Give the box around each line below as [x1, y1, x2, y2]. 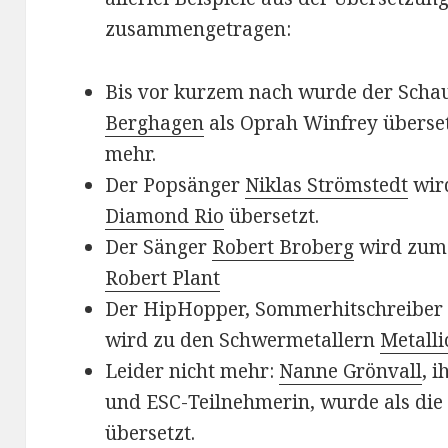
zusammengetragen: [105, 16, 292, 43]
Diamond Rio [105, 203, 225, 230]
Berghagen [105, 110, 205, 137]
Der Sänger [105, 234, 213, 261]
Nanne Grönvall [279, 358, 423, 385]
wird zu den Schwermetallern [105, 327, 381, 354]
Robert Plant [105, 265, 221, 292]
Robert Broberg [212, 234, 355, 261]
